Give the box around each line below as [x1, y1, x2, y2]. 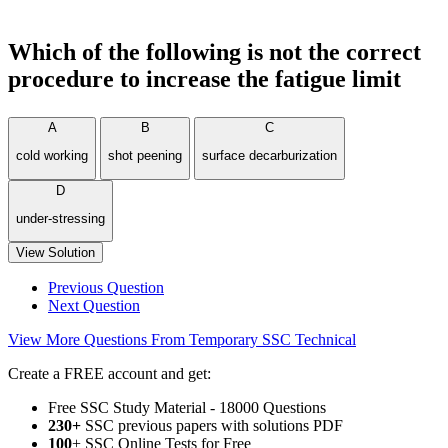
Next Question [48, 297, 140, 315]
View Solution [16, 245, 95, 261]
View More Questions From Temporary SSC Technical [8, 331, 356, 349]
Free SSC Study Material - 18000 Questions [48, 399, 326, 417]
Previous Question [48, 279, 164, 297]
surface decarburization [202, 148, 337, 164]
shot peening [108, 148, 182, 164]
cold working [16, 148, 88, 164]
